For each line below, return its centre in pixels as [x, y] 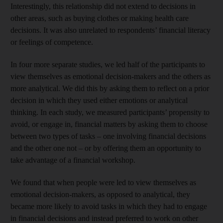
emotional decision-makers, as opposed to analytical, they [100, 194]
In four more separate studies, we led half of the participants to [108, 64]
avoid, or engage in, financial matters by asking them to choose [109, 124]
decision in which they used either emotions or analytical [99, 100]
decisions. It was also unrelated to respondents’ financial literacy [111, 30]
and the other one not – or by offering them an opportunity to [106, 148]
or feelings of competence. [52, 42]
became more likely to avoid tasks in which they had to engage [109, 206]
